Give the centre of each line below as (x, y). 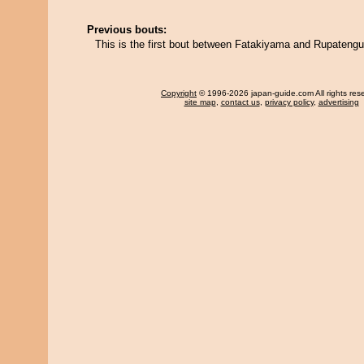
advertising (338, 102)
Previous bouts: (127, 30)
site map (200, 102)
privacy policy (289, 102)
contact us (240, 102)
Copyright (179, 93)
